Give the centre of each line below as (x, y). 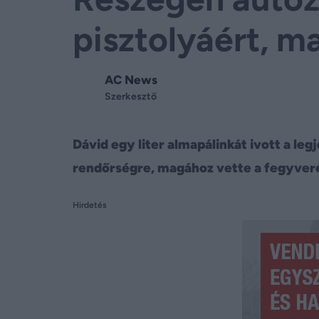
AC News (131, 80)
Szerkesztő (131, 96)
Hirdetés (90, 205)
